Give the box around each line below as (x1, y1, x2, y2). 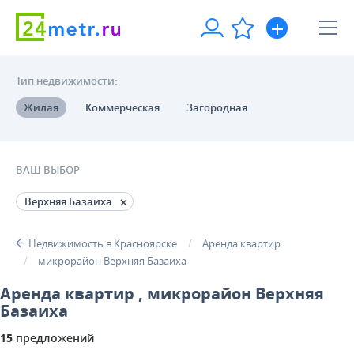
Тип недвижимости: (16, 73, 118, 88)
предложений (13, 330, 94, 345)
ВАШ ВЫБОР (16, 163, 80, 178)
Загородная (186, 100, 247, 115)
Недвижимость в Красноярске (28, 236, 177, 251)
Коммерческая (85, 100, 160, 115)
